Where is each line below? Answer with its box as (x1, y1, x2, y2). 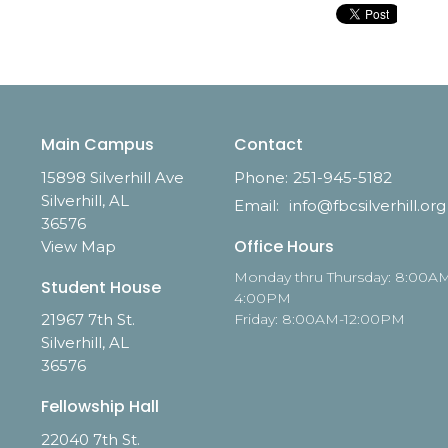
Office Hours (233, 234, 334, 258)
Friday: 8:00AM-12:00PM (233, 310, 405, 329)
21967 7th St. (40, 310, 135, 330)
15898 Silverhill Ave (40, 167, 184, 187)
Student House (40, 275, 161, 299)
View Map (40, 236, 116, 256)
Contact (233, 133, 303, 157)
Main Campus (40, 133, 154, 157)
